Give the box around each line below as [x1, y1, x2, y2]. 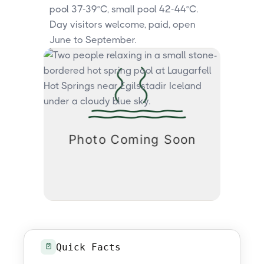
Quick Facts [56, 241, 121, 253]
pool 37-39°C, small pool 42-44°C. [49, 4, 198, 15]
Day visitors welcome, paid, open [49, 19, 196, 30]
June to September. [49, 34, 136, 45]
